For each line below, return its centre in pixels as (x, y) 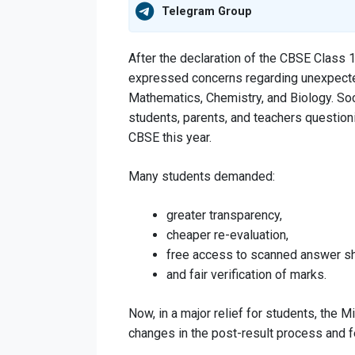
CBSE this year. (170, 137)
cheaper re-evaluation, (227, 235)
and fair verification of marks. (246, 274)
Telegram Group (207, 11)
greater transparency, (224, 215)
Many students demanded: (202, 176)
